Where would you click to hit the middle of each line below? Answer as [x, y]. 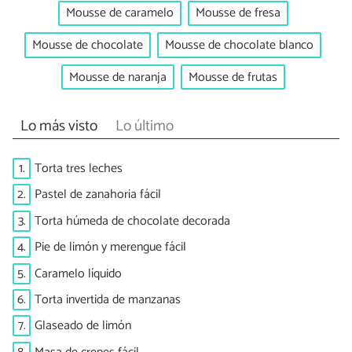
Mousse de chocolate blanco [239, 45]
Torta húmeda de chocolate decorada [132, 221]
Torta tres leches [79, 168]
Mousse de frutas [233, 77]
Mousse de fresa [238, 13]
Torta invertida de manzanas [108, 299]
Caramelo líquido [78, 273]
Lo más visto [59, 126]
